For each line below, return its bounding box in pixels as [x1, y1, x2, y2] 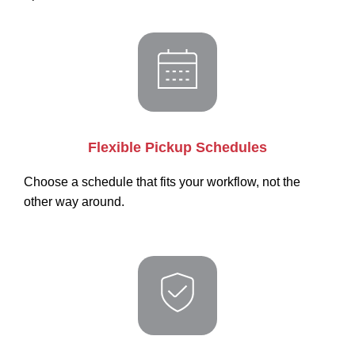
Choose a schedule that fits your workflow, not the [24, 175, 300, 189]
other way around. [24, 195, 124, 208]
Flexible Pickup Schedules [88, 139, 267, 155]
